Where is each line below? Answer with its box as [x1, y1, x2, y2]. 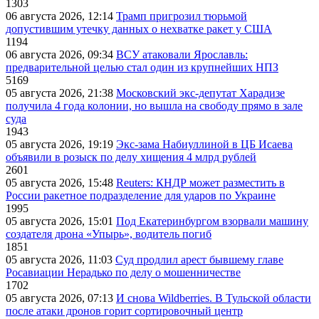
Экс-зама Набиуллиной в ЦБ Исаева [116, 138, 293, 151]
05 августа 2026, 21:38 [6, 87, 116, 100]
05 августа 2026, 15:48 [6, 177, 116, 189]
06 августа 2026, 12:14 [6, 10, 116, 23]
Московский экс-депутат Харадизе [116, 87, 285, 100]
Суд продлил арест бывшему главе [115, 253, 283, 266]
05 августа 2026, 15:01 [6, 215, 116, 228]
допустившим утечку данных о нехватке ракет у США [6, 23, 272, 36]
